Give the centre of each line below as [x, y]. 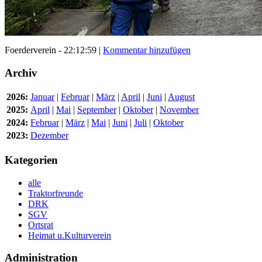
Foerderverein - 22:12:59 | [54, 50]
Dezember [49, 136]
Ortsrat [41, 225]
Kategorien [31, 160]
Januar [42, 97]
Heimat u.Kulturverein [70, 235]
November [179, 110]
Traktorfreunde [56, 193]
